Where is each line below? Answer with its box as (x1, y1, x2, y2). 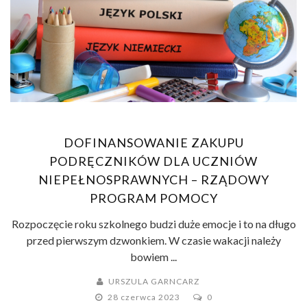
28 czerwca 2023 (107, 291, 182, 302)
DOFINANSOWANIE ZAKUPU (63, 134, 244, 150)
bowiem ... (130, 249, 177, 263)
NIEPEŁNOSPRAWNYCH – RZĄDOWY (38, 171, 269, 187)
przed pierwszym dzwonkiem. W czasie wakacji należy (26, 233, 281, 247)
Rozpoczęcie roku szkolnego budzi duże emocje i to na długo (11, 217, 296, 230)
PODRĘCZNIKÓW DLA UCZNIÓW (49, 153, 258, 169)
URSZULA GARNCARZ (108, 275, 199, 286)
